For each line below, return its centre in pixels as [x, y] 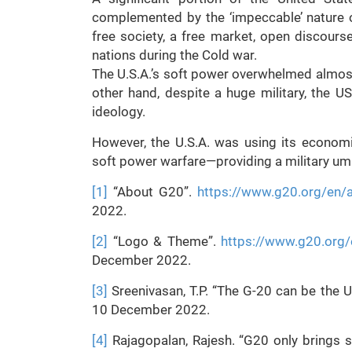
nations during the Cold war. [174, 55]
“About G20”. [152, 192]
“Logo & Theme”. [165, 241]
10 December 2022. [151, 310]
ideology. [119, 112]
